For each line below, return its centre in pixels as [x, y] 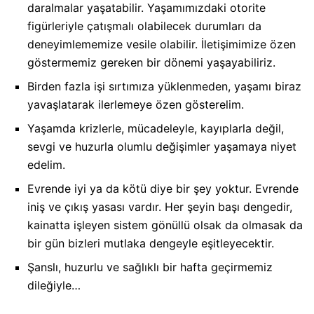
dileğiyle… [54, 285]
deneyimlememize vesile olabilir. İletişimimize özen [162, 44]
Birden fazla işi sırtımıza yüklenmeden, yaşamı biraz [164, 86]
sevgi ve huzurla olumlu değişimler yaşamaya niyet [162, 146]
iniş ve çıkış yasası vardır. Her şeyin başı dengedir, [160, 206]
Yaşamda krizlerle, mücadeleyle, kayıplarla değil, [156, 128]
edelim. [46, 164]
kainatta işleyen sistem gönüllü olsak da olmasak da [165, 225]
